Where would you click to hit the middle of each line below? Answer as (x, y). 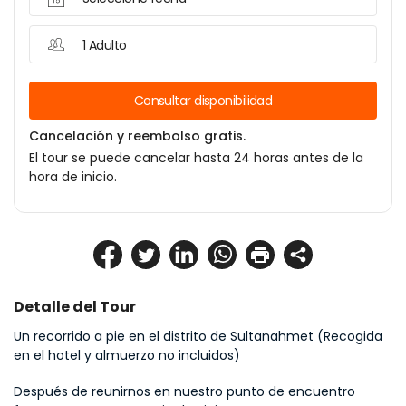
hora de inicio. (73, 177)
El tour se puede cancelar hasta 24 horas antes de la (196, 158)
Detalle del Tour (75, 307)
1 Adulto (105, 45)
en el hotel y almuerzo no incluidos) (127, 355)
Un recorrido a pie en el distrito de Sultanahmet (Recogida (198, 336)
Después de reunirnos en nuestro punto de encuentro (184, 391)
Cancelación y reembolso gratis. (137, 136)
